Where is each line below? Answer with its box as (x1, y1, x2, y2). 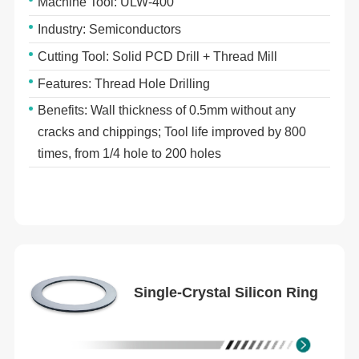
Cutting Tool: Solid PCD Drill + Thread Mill (38, 49, 278, 63)
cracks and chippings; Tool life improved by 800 (38, 125, 307, 139)
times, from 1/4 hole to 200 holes (38, 147, 222, 161)
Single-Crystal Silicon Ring (134, 284, 319, 301)
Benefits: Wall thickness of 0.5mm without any (38, 103, 296, 118)
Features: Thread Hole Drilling (38, 76, 211, 91)
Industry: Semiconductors (38, 22, 182, 36)
